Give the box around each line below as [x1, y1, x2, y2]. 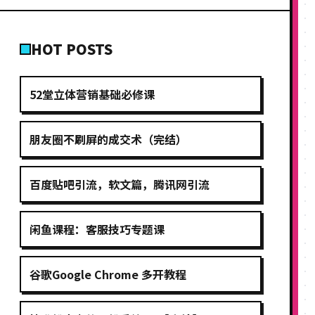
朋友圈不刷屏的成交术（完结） [30, 131, 187, 148]
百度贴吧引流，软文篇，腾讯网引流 [30, 176, 210, 193]
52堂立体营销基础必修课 [30, 86, 155, 103]
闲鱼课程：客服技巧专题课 [30, 221, 165, 238]
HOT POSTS [31, 39, 112, 59]
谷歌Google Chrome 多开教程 [30, 266, 186, 283]
